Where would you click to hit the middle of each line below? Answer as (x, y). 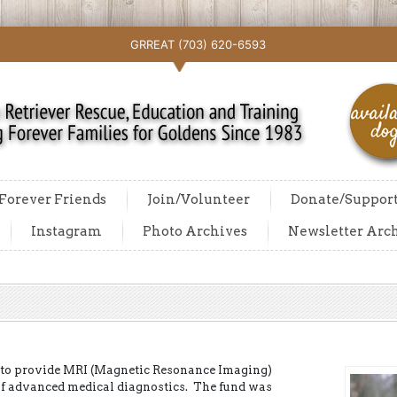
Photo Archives (195, 231)
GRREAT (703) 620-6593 (198, 44)
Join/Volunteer (198, 199)
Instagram (66, 231)
